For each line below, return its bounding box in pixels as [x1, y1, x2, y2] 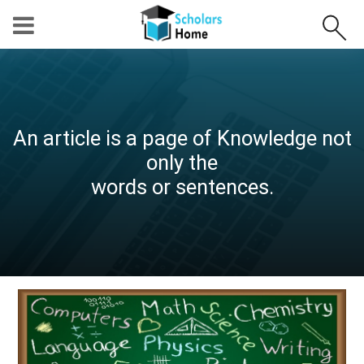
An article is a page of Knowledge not [12, 126, 352, 150]
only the [146, 150, 218, 175]
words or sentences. [90, 175, 274, 199]
